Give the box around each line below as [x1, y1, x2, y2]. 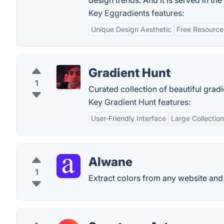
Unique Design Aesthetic [91, 25, 171, 33]
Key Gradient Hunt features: [88, 97, 190, 107]
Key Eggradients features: [88, 8, 184, 18]
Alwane [88, 154, 132, 169]
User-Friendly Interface [91, 114, 166, 122]
